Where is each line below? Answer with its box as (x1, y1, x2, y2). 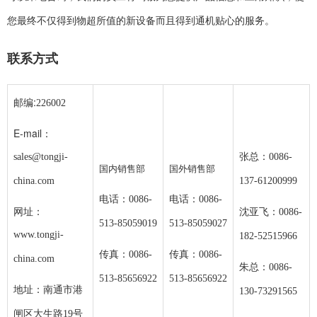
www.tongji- (13, 229, 64, 240)
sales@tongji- (13, 151, 68, 162)
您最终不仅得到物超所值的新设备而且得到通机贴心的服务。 (7, 16, 275, 26)
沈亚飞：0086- (239, 207, 302, 217)
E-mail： (13, 126, 52, 140)
